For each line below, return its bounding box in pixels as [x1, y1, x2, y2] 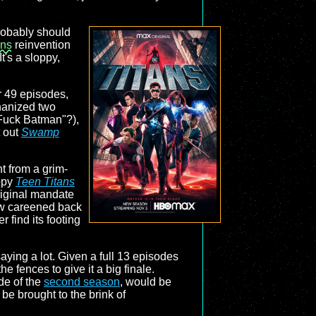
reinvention [12, 39, 71, 51]
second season [44, 276, 120, 288]
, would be [120, 276, 171, 288]
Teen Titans [16, 176, 75, 188]
